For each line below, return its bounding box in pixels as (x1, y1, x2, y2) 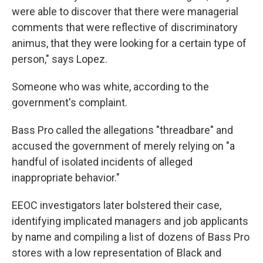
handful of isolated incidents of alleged (12, 156, 193, 168)
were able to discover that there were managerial (12, 5, 238, 18)
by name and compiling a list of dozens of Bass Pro (12, 231, 249, 244)
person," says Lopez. (12, 53, 107, 66)
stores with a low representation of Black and (12, 247, 221, 259)
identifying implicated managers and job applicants (12, 215, 248, 228)
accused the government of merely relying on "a (12, 140, 235, 153)
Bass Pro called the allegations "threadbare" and (12, 124, 233, 137)
